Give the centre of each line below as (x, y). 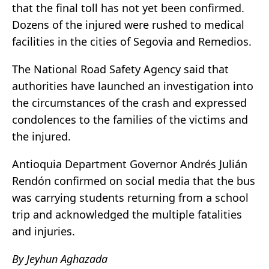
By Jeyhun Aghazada (60, 259)
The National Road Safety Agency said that (120, 69)
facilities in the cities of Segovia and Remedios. (132, 42)
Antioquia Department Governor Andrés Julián (130, 164)
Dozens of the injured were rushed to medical (128, 25)
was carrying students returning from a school (130, 198)
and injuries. (44, 231)
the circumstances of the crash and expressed (129, 103)
